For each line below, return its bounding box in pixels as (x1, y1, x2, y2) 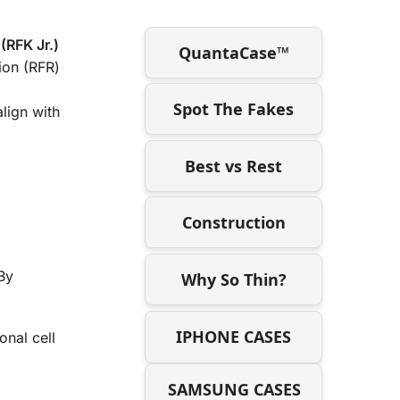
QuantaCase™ (178, 41, 289, 63)
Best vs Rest (185, 154, 283, 177)
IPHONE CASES (176, 325, 292, 347)
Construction (181, 212, 286, 234)
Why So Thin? (180, 268, 287, 290)
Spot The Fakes (173, 98, 295, 121)
